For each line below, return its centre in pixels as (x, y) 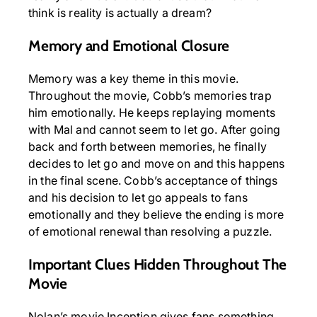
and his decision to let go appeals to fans (138, 198)
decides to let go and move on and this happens (157, 164)
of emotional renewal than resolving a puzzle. (150, 232)
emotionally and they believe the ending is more (156, 215)
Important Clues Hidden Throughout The (158, 265)
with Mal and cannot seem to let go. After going (155, 130)
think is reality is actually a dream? (120, 13)
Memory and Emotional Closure (129, 46)
